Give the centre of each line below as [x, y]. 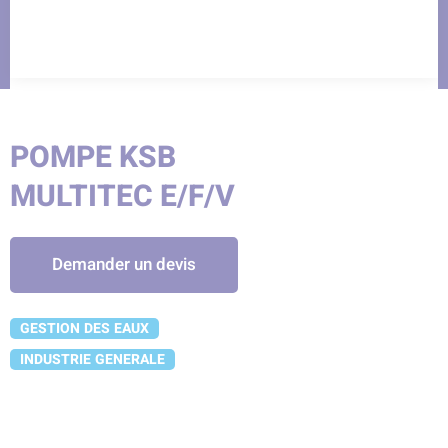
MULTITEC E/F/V [122, 197]
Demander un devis [124, 264]
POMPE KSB [93, 158]
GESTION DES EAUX [84, 328]
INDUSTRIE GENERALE [92, 359]
